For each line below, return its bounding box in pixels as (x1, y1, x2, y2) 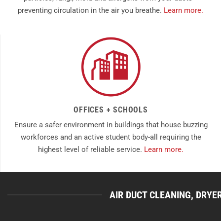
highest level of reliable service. (38, 145, 144, 154)
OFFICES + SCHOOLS (74, 105, 148, 115)
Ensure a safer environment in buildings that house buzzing (14, 120, 208, 130)
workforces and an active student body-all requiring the (20, 133, 201, 142)
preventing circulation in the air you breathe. (18, 6, 164, 15)
